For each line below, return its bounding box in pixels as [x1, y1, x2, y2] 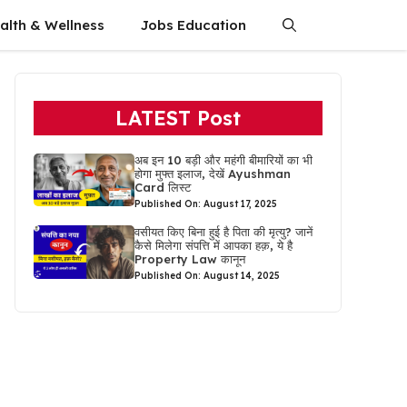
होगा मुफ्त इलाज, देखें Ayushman [134, 166, 292, 181]
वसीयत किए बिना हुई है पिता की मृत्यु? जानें [134, 224, 313, 240]
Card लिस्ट [134, 180, 192, 194]
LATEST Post [115, 105, 241, 131]
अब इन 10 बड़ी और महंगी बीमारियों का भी [134, 153, 313, 167]
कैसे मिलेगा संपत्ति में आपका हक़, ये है [134, 238, 293, 253]
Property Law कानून [134, 252, 246, 267]
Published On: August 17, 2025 [134, 198, 278, 210]
